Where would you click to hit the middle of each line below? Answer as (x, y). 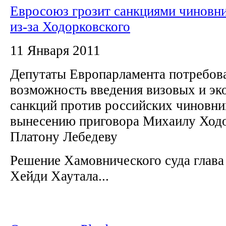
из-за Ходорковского (70, 26)
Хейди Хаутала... (60, 176)
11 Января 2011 (55, 50)
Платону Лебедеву (66, 136)
